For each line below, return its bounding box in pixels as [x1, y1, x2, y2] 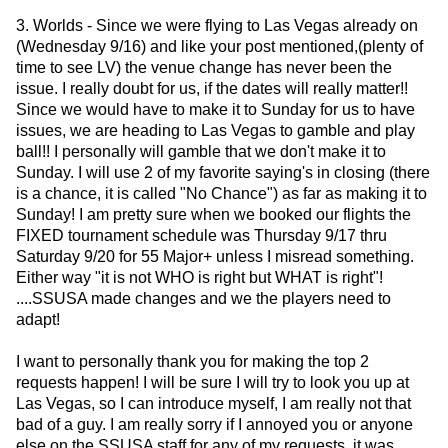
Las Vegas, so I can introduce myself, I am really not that [16, 395, 411, 413]
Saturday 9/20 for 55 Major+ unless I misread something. [16, 248, 414, 266]
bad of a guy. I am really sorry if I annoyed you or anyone [16, 416, 413, 434]
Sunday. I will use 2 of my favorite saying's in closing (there [16, 164, 430, 182]
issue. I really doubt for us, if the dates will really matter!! [16, 80, 408, 98]
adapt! [16, 311, 60, 329]
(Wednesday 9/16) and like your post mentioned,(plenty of [16, 38, 423, 56]
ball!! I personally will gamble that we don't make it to [16, 143, 386, 161]
